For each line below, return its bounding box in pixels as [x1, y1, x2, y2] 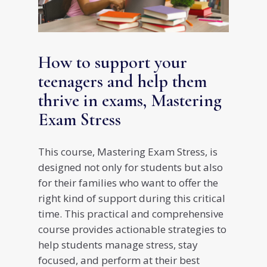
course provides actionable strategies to [38, 222, 226, 237]
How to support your [38, 51, 187, 74]
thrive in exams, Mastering [38, 89, 222, 112]
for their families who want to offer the [38, 176, 218, 190]
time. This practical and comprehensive [38, 207, 223, 221]
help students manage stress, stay [38, 238, 198, 252]
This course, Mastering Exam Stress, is [38, 145, 218, 159]
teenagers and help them [38, 70, 207, 93]
